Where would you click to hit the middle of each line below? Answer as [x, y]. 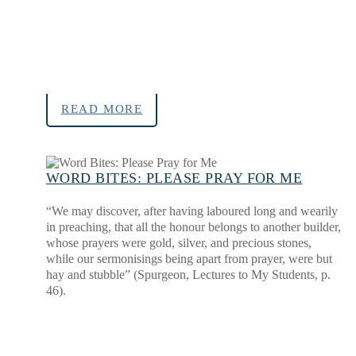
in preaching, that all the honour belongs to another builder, [193, 227]
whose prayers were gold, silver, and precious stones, [179, 243]
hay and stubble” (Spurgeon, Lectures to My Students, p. [188, 275]
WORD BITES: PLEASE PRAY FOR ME [174, 178]
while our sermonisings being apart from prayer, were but [189, 259]
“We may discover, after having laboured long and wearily [192, 211]
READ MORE [102, 109]
